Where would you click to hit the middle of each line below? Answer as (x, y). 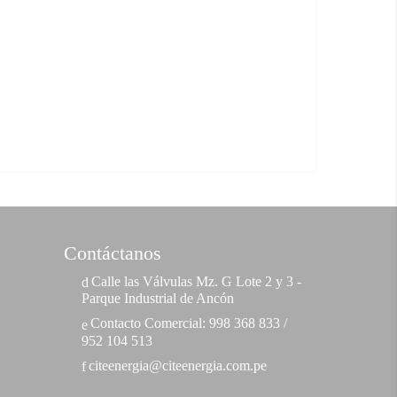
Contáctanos (113, 253)
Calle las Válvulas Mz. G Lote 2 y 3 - (196, 282)
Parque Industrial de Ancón (158, 299)
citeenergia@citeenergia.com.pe (178, 365)
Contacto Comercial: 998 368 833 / (189, 323)
